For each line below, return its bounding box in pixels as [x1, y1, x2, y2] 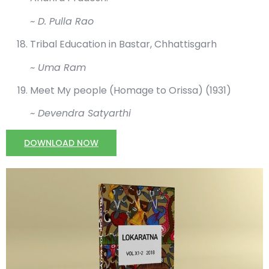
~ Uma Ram [30, 60, 86, 74]
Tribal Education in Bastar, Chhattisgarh [30, 37, 217, 52]
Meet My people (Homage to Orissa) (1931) [30, 83, 231, 97]
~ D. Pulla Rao [30, 14, 94, 28]
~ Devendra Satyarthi [30, 106, 131, 121]
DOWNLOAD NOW [24, 136, 98, 149]
